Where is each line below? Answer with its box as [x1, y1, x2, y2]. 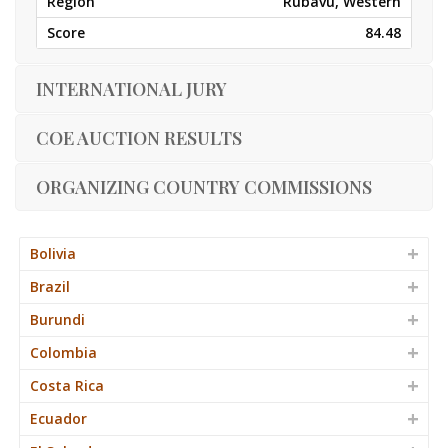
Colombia [30, 342, 97, 362]
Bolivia [30, 243, 76, 263]
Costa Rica [30, 375, 104, 395]
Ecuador [30, 408, 87, 428]
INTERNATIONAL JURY [36, 77, 227, 101]
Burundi [30, 309, 85, 329]
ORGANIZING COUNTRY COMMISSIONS [36, 175, 372, 199]
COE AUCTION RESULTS [36, 126, 242, 150]
